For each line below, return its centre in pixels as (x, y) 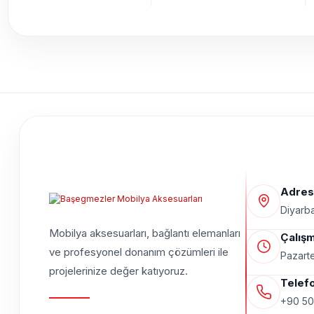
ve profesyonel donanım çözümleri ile (139, 252)
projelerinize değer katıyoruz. (118, 271)
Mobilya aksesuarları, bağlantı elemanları (145, 233)
